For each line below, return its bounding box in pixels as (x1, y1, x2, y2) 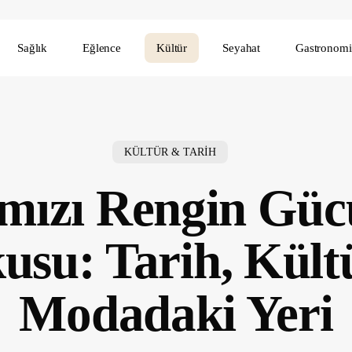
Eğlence (82, 41, 122, 54)
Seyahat (222, 41, 261, 54)
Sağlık (16, 41, 48, 54)
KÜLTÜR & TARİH (124, 145, 216, 158)
